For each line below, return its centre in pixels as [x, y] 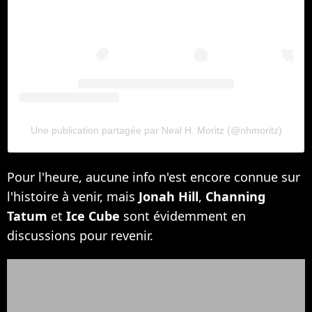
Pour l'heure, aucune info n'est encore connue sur [154, 177]
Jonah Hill [169, 197]
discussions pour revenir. [80, 236]
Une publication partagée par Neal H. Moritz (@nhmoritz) [156, 131]
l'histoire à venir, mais [73, 197]
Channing [235, 197]
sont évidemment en [183, 216]
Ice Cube [93, 216]
